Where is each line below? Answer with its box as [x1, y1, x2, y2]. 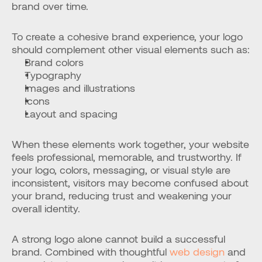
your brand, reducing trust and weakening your [12, 189, 232, 202]
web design [167, 245, 225, 258]
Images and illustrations [25, 81, 135, 94]
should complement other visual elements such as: [12, 43, 250, 56]
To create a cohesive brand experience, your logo [12, 30, 243, 43]
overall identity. [12, 202, 80, 215]
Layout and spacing [25, 107, 118, 120]
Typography [25, 68, 81, 81]
